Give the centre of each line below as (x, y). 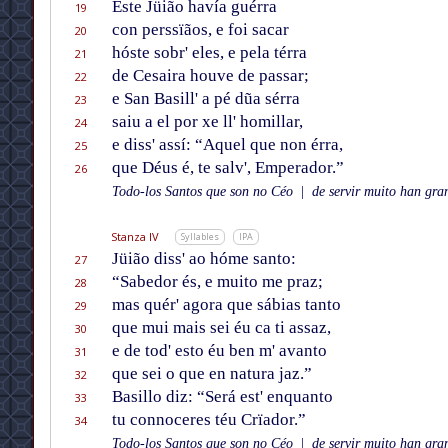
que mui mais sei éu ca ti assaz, (221, 328)
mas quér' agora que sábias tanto (226, 305)
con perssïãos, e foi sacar (200, 30)
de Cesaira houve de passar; (210, 76)
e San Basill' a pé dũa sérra (205, 99)
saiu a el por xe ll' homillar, (207, 122)
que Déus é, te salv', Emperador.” (227, 168)
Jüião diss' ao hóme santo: (203, 259)
